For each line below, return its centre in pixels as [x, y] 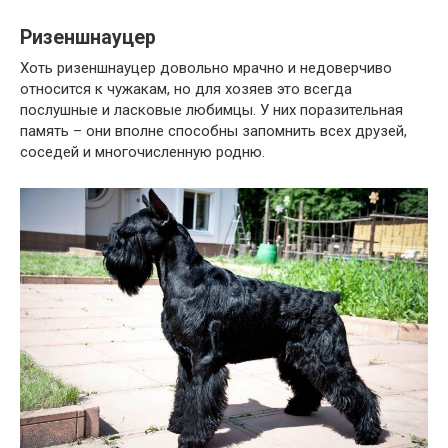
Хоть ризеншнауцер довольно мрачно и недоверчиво [206, 67]
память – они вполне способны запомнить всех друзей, [213, 130]
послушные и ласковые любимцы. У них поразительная [211, 109]
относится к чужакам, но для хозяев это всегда [186, 88]
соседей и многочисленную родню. [142, 151]
